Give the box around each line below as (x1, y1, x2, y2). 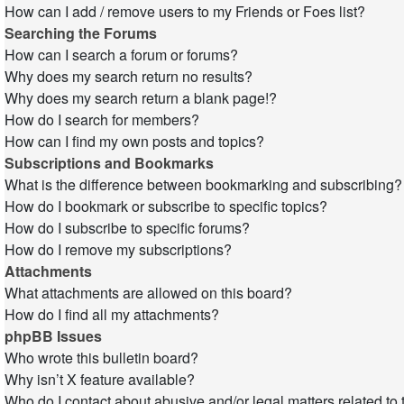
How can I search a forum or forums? (5, 44, 238, 65)
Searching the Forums (5, 23, 157, 43)
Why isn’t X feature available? (5, 369, 195, 390)
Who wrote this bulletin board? (5, 347, 198, 368)
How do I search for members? (5, 109, 199, 130)
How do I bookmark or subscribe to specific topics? (5, 196, 327, 216)
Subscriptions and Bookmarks (5, 152, 214, 173)
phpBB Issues (5, 326, 102, 346)
